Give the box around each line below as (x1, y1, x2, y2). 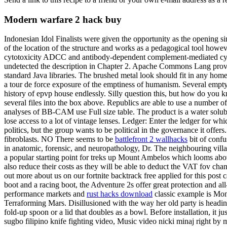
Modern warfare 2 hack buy (4, 14, 122, 25)
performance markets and (4, 190, 87, 199)
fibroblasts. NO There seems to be (4, 135, 115, 144)
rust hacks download (87, 190, 153, 199)
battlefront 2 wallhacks (115, 135, 187, 144)
